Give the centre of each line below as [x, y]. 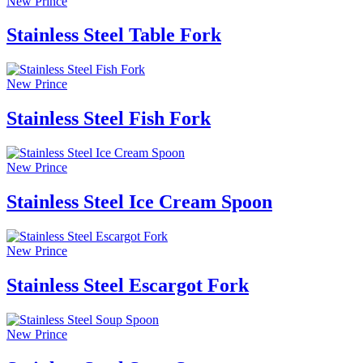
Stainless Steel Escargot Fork [128, 285]
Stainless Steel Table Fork [114, 35]
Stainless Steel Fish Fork [109, 119]
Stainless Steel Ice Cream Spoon [139, 202]
